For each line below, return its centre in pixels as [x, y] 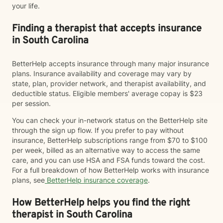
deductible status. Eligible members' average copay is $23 [107, 93]
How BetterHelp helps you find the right [101, 203]
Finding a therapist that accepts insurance [107, 29]
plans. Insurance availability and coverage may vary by [102, 73]
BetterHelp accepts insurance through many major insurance [111, 63]
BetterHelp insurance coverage [96, 180]
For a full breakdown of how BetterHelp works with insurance [111, 170]
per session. [32, 103]
